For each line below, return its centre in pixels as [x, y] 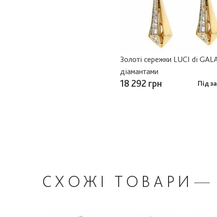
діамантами [139, 71]
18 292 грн [141, 83]
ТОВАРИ [154, 181]
